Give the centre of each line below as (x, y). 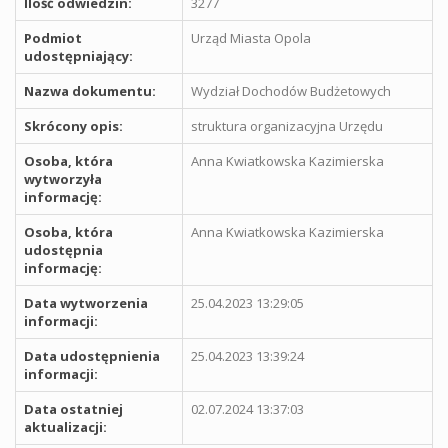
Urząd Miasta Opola (251, 38)
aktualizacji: (65, 427)
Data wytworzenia (86, 303)
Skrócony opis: (73, 126)
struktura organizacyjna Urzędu (287, 126)
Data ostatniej (73, 409)
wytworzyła (63, 179)
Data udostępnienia (92, 356)
